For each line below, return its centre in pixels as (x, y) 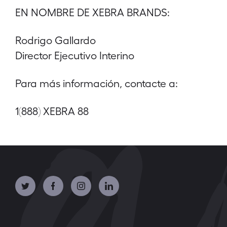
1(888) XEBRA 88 (52, 111)
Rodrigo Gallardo (55, 40)
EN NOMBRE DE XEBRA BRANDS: (92, 12)
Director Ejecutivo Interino (75, 55)
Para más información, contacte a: (97, 83)
